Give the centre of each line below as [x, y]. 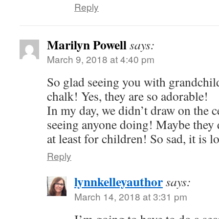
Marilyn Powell [87, 45]
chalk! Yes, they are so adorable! [128, 96]
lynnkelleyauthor [119, 182]
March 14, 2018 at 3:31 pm [131, 197]
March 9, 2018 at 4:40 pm [101, 59]
